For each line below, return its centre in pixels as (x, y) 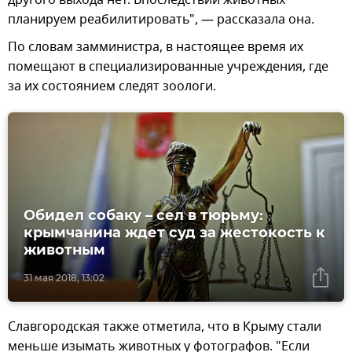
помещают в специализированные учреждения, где (168, 67)
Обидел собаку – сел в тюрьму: (143, 216)
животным (64, 250)
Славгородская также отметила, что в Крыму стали (165, 327)
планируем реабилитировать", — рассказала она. (161, 20)
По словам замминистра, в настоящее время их (156, 48)
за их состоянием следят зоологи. (112, 87)
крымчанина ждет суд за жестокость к (174, 233)
